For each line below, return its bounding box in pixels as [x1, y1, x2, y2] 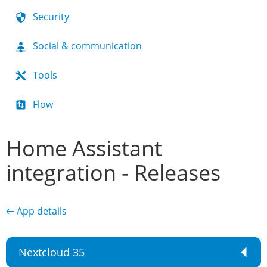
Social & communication [33, 39, 142, 52]
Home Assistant [6, 133, 162, 163]
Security [33, 10, 69, 23]
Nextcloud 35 [18, 245, 85, 259]
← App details [6, 204, 67, 218]
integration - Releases [6, 158, 221, 187]
